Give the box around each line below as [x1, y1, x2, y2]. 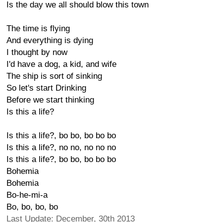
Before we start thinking [6, 95, 94, 105]
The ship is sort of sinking [6, 71, 102, 81]
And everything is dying [6, 36, 93, 45]
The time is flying [6, 24, 70, 33]
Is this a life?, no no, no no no [6, 143, 116, 152]
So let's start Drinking [6, 83, 86, 93]
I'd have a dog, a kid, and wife [6, 59, 116, 69]
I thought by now [6, 48, 67, 57]
